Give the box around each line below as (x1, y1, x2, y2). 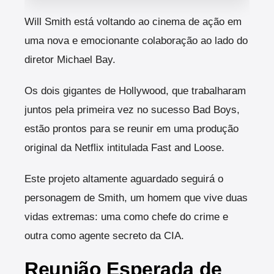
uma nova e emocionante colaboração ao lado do (24, 34, 248, 46)
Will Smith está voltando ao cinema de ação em (24, 15, 242, 28)
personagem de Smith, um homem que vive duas (24, 191, 248, 204)
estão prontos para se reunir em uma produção (24, 122, 239, 135)
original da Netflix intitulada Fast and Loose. (24, 141, 224, 154)
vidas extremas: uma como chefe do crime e (24, 210, 228, 223)
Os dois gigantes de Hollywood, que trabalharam (24, 84, 246, 97)
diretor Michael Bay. (24, 53, 116, 65)
